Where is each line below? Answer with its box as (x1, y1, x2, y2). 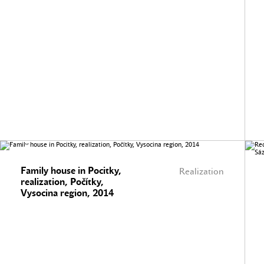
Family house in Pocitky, (21, 165, 121, 176)
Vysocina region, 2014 (21, 187, 114, 199)
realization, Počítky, (21, 176, 104, 187)
